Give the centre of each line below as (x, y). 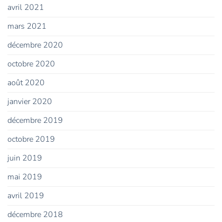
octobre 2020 (31, 64)
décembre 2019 (35, 121)
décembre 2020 (35, 45)
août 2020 (26, 83)
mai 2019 (25, 177)
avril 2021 (26, 8)
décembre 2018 (35, 215)
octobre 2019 (31, 139)
